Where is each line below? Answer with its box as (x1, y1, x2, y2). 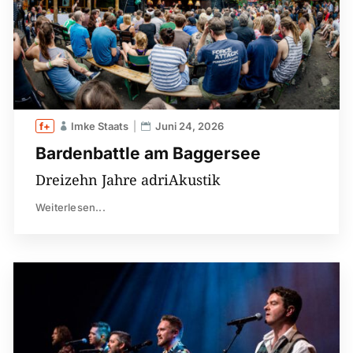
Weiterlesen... (35, 200, 106, 214)
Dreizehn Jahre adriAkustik (35, 169, 221, 189)
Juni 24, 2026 (154, 119, 224, 132)
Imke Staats (70, 119, 128, 132)
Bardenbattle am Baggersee (35, 143, 261, 163)
